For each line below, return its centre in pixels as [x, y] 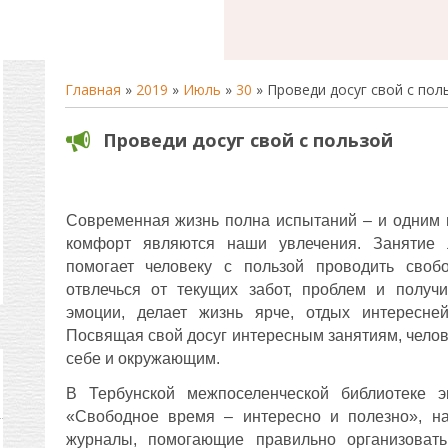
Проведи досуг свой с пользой [247, 140]
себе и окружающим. [142, 358]
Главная [92, 89]
